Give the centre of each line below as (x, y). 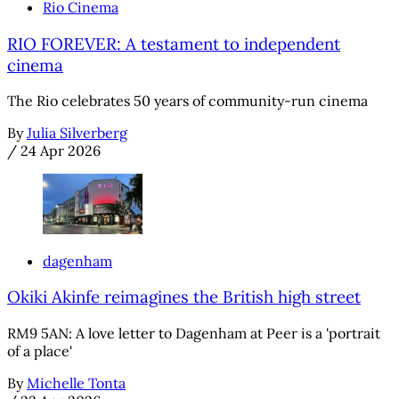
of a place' (40, 350)
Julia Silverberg (77, 133)
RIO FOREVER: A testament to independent (174, 43)
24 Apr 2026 (61, 151)
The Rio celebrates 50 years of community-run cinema (187, 101)
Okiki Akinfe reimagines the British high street (184, 297)
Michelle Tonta (76, 383)
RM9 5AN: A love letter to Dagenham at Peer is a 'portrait (194, 333)
